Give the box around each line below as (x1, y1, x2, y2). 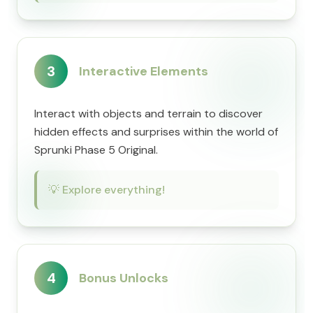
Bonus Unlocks (79, 270, 168, 286)
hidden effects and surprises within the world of (34, 124, 278, 139)
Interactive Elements (79, 63, 208, 80)
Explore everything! (62, 182, 165, 197)
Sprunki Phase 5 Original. (34, 143, 158, 157)
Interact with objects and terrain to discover (34, 106, 263, 121)
